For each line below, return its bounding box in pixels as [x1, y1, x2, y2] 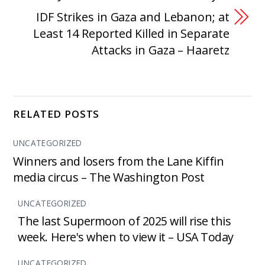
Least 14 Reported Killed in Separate [33, 25, 230, 42]
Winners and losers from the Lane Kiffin [13, 153, 224, 169]
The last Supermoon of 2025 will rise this [18, 213, 231, 230]
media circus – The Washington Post [13, 169, 205, 185]
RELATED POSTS [13, 106, 100, 121]
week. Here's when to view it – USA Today [18, 229, 234, 245]
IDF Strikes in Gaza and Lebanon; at [36, 9, 230, 25]
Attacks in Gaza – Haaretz [92, 42, 230, 59]
